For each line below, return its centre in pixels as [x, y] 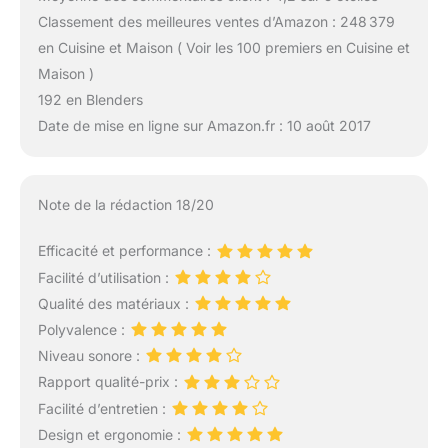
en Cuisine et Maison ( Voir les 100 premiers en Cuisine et [223, 47]
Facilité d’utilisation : [105, 277]
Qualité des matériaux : [115, 303]
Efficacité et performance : [126, 251]
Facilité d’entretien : [103, 408]
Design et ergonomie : [111, 434]
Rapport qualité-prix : [109, 382]
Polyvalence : [83, 329]
